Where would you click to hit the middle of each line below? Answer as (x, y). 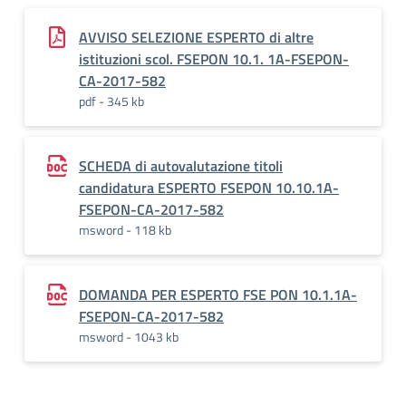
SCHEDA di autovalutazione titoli (181, 166)
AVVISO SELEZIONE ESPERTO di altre (196, 37)
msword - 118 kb (125, 230)
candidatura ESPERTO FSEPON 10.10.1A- (209, 188)
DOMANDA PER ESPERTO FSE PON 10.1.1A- (218, 295)
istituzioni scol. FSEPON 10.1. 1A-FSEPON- (214, 59)
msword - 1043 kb (129, 337)
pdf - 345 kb (111, 101)
